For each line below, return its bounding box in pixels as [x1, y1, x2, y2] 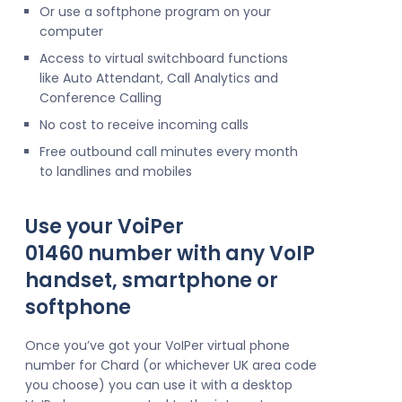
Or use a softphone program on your [39, 3, 271, 21]
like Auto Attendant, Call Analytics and [39, 69, 278, 87]
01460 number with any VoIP [25, 240, 315, 267]
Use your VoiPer [25, 213, 184, 240]
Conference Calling [39, 89, 162, 107]
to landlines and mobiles [39, 162, 192, 180]
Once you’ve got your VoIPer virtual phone [25, 336, 290, 354]
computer [39, 22, 103, 40]
